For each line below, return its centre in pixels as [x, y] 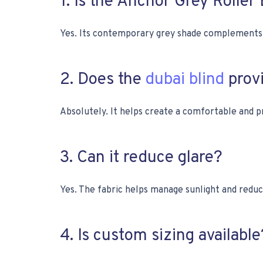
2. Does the [103, 80]
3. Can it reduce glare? [141, 158]
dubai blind [185, 80]
